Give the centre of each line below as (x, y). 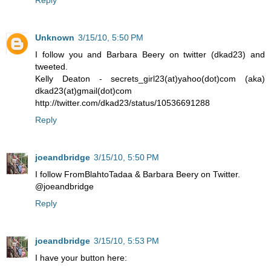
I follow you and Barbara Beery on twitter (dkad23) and (150, 54)
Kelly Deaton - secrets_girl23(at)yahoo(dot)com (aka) (150, 78)
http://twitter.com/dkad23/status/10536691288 (122, 103)
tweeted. (51, 66)
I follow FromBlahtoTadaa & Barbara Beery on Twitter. (138, 174)
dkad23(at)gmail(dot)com (83, 90)
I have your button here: (81, 257)
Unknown (55, 37)
